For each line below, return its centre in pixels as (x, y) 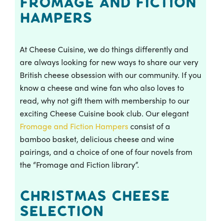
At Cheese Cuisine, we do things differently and (104, 49)
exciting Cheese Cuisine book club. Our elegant (104, 113)
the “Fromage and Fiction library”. (79, 164)
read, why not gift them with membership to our (105, 100)
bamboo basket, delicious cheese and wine (97, 139)
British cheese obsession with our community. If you (110, 74)
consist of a (150, 126)
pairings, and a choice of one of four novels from (106, 151)
